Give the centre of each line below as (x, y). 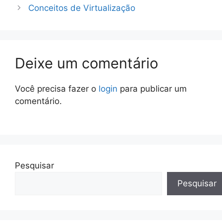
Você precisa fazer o (57, 88)
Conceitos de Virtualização (82, 8)
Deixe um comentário (86, 63)
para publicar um (152, 88)
